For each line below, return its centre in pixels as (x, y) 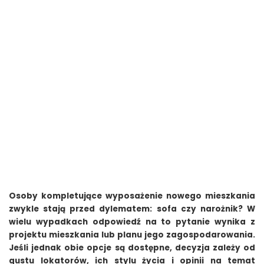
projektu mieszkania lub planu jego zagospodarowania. (132, 235)
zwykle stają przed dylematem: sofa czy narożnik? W (132, 209)
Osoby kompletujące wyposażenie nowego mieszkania (132, 196)
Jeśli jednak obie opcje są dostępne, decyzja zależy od (132, 247)
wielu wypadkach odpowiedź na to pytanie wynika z (132, 222)
